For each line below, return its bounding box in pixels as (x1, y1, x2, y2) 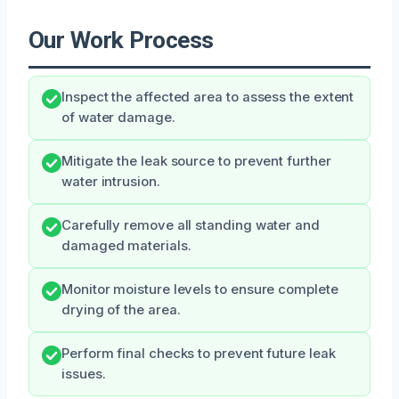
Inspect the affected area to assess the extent (61, 88, 354, 105)
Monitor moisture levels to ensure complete (61, 281, 338, 297)
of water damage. (61, 109, 175, 126)
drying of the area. (61, 301, 181, 318)
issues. (61, 365, 106, 382)
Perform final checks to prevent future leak (61, 345, 336, 362)
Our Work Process (28, 26, 214, 53)
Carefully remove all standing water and (61, 216, 320, 233)
